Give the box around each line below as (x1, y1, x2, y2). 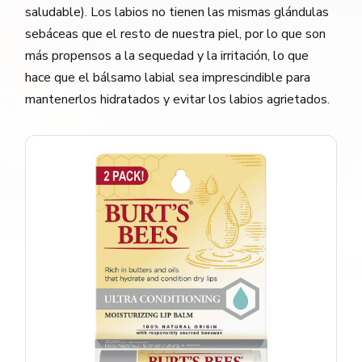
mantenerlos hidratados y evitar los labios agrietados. (25, 90, 330, 108)
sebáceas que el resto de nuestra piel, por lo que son (25, 24, 326, 43)
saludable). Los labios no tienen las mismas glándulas (25, 2, 330, 21)
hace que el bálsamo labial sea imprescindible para (25, 68, 311, 86)
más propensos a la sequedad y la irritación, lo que (25, 46, 309, 65)
